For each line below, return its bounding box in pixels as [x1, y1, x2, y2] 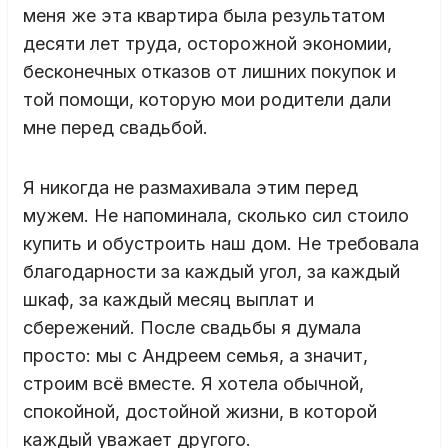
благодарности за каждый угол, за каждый [23, 260, 400, 282]
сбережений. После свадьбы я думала [23, 316, 361, 338]
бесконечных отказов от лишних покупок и [23, 60, 396, 82]
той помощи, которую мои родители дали [23, 88, 391, 110]
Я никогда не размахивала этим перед [23, 176, 358, 198]
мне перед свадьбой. [23, 116, 208, 138]
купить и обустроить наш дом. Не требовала [23, 232, 419, 254]
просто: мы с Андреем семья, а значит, [23, 344, 368, 366]
